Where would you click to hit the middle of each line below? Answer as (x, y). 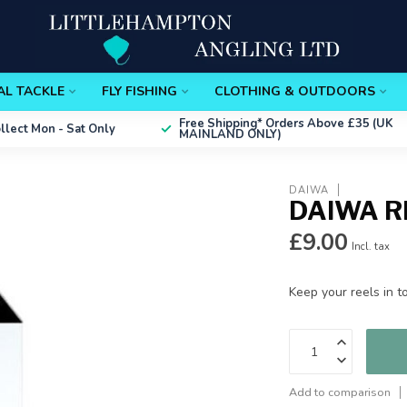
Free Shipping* (221, 124)
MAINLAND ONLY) (230, 134)
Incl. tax (371, 247)
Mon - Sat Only (73, 129)
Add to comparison (340, 392)
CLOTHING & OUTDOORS (295, 91)
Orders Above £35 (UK (329, 124)
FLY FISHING (139, 91)
